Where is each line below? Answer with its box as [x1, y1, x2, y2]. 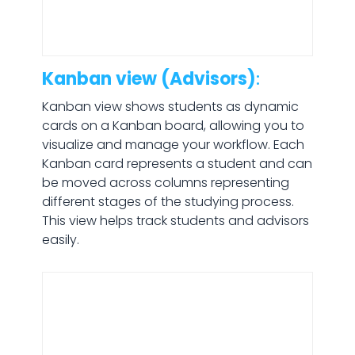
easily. [41, 231, 79, 249]
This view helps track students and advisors [41, 212, 309, 230]
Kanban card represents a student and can [41, 155, 312, 173]
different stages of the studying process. [41, 193, 294, 211]
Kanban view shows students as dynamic [41, 97, 299, 116]
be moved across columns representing [41, 174, 289, 192]
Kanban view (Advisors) [41, 67, 256, 91]
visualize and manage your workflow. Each [41, 136, 304, 154]
